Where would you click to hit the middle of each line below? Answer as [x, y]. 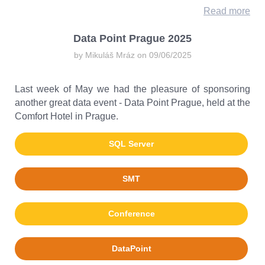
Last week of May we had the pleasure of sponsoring [132, 89]
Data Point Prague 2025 [132, 38]
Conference [131, 214]
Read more [227, 11]
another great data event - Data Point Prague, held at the [132, 103]
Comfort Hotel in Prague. [67, 116]
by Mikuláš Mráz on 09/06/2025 [132, 55]
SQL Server [131, 144]
